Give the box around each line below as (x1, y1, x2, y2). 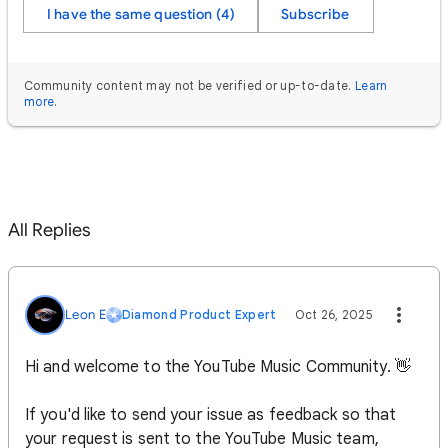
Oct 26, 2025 (295, 307, 373, 322)
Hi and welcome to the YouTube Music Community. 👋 (25, 357, 411, 377)
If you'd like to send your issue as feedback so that (25, 405, 397, 425)
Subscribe (281, 5, 350, 23)
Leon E (65, 306, 106, 323)
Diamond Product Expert (121, 307, 277, 322)
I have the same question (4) (47, 5, 236, 23)
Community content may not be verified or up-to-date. (24, 78, 352, 93)
